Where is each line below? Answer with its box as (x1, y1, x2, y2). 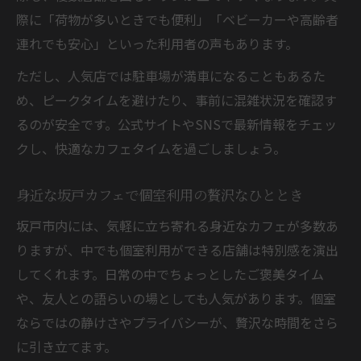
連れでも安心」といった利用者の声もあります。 (16, 33, 298, 53)
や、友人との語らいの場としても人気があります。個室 (16, 288, 336, 308)
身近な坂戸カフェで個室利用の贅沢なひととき (16, 184, 303, 205)
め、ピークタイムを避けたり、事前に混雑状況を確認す (16, 89, 337, 110)
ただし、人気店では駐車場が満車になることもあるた (16, 65, 326, 85)
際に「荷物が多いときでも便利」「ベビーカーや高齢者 (16, 9, 338, 29)
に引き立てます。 (16, 336, 117, 356)
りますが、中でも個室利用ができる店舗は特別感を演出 (16, 239, 338, 259)
